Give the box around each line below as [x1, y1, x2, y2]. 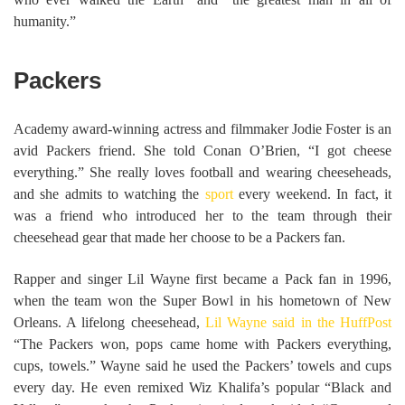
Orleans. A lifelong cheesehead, [14, 314, 205, 330]
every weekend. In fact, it [232, 185, 392, 202]
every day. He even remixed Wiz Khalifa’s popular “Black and [14, 379, 391, 395]
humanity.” [14, 14, 76, 30]
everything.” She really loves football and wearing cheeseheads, [14, 164, 391, 180]
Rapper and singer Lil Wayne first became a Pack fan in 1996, [14, 270, 391, 287]
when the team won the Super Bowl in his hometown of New [14, 292, 391, 308]
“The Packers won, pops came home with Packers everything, [14, 335, 391, 352]
